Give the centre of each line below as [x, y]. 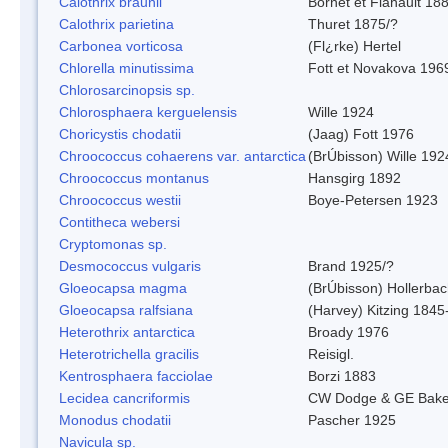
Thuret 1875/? [353, 23]
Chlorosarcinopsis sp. [127, 89]
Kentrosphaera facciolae [136, 375]
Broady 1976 [348, 331]
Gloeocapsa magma [123, 287]
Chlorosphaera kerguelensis [148, 111]
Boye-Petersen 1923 [373, 199]
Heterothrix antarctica [127, 331]
